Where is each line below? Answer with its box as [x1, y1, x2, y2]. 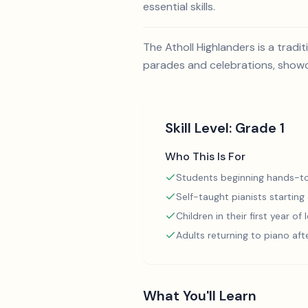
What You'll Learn [143, 287, 256, 305]
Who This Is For [165, 149, 245, 164]
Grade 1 [235, 119, 285, 137]
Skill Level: [165, 119, 235, 137]
